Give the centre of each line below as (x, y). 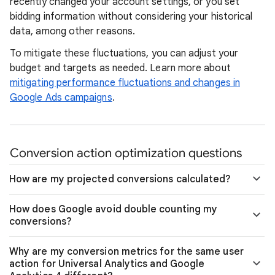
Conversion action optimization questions (126, 153)
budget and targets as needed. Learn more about (120, 68)
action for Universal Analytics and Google (107, 264)
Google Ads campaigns (61, 98)
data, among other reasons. (73, 31)
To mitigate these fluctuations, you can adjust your (124, 53)
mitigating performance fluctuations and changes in (125, 83)
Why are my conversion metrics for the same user (126, 252)
